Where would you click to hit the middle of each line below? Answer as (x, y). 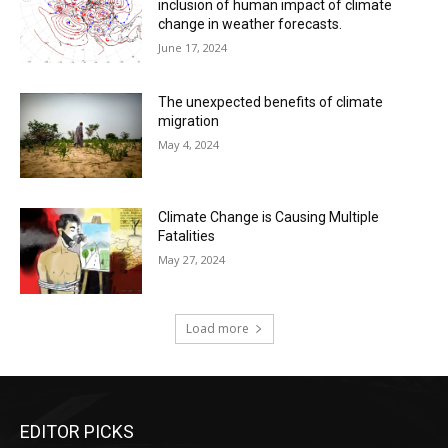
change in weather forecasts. (250, 24)
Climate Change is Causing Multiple (269, 217)
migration (189, 120)
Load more (217, 329)
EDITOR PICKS (77, 432)
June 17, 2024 (193, 48)
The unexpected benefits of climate (271, 101)
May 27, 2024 (192, 260)
